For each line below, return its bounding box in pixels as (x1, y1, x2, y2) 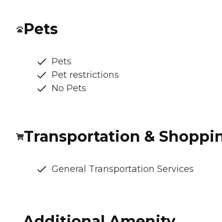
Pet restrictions (52, 69, 119, 81)
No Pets (52, 83, 86, 94)
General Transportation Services (52, 164, 194, 175)
